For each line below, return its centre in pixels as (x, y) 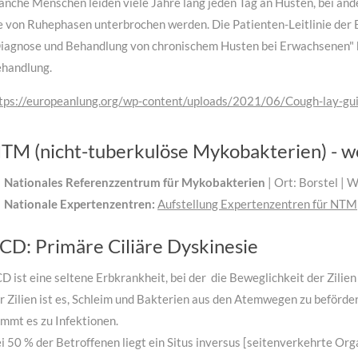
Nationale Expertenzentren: (80, 204)
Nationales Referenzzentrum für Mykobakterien (135, 183)
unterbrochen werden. (153, 24)
